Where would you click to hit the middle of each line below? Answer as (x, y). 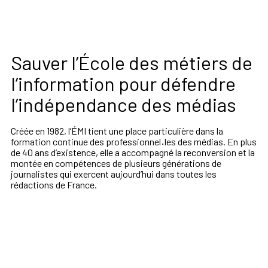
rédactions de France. (54, 184)
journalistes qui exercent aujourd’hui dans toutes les (114, 173)
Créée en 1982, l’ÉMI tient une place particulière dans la (117, 130)
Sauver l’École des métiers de (132, 62)
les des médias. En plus (210, 141)
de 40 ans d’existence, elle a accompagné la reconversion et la (133, 152)
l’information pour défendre (123, 83)
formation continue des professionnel (86, 141)
